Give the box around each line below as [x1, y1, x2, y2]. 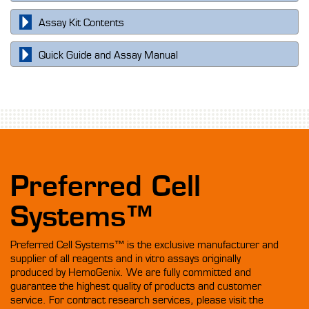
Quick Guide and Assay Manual [39, 49, 178, 62]
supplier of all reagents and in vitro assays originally [10, 252, 241, 266]
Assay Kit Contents [39, 17, 124, 30]
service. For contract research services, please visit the [10, 294, 263, 307]
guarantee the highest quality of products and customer [10, 280, 261, 293]
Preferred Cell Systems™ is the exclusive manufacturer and [10, 239, 279, 252]
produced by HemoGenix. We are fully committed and [10, 266, 251, 279]
